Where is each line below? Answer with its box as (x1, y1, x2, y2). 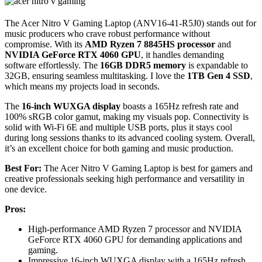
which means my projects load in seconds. (5, 81, 160, 91)
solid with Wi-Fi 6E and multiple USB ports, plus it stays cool (5, 122, 232, 132)
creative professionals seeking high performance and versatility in (5, 173, 244, 184)
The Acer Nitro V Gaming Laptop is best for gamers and (42, 163, 253, 173)
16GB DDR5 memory (100, 60, 186, 70)
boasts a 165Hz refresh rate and (120, 101, 239, 111)
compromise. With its (5, 39, 85, 49)
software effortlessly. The (5, 60, 100, 70)
